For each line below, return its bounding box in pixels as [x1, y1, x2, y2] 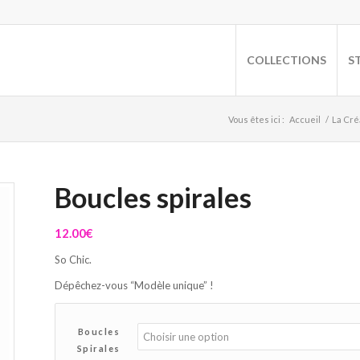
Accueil [289, 114, 321, 125]
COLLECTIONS [247, 53, 326, 67]
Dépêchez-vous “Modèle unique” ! [55, 279, 215, 292]
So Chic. [55, 253, 92, 267]
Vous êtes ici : [228, 114, 284, 125]
